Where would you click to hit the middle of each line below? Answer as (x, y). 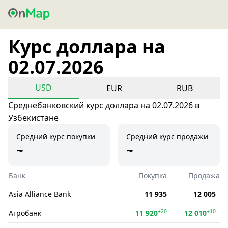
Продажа (204, 175)
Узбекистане (33, 118)
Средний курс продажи (167, 137)
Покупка (153, 175)
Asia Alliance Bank (40, 194)
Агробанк (25, 213)
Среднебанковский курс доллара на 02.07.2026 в (104, 105)
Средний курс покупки (56, 137)
